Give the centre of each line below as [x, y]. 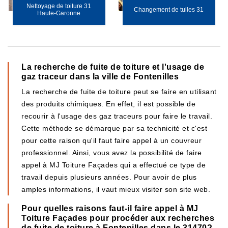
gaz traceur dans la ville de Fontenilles [100, 77]
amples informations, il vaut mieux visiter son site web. [116, 189]
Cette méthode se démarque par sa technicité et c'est [114, 128]
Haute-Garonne [59, 13]
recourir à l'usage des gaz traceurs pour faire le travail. [117, 116]
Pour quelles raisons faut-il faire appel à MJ [110, 208]
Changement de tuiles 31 [169, 10]
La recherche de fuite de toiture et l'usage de [113, 67]
